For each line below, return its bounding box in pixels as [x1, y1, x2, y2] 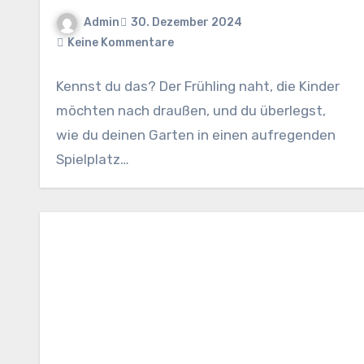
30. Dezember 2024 [131, 15, 242, 30]
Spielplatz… [56, 150, 129, 167]
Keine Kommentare [67, 35, 174, 50]
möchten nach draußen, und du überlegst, [56, 102, 326, 119]
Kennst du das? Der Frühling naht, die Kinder [56, 77, 340, 94]
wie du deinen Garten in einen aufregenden [56, 126, 336, 143]
